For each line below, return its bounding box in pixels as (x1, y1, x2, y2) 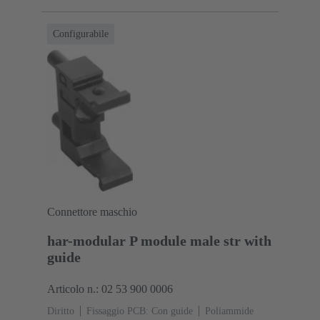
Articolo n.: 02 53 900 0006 (47, 282, 173, 295)
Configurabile (53, 29, 109, 40)
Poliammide (205, 305, 254, 316)
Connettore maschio (47, 205, 137, 218)
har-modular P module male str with (47, 232, 271, 249)
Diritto (47, 305, 74, 316)
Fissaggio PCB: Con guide (86, 305, 193, 316)
